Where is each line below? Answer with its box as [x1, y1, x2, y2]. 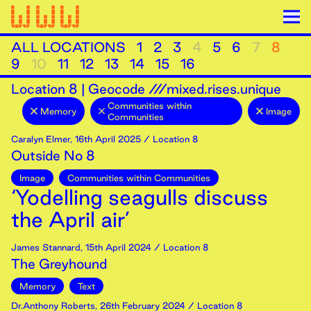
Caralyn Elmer [11, 134, 70, 144]
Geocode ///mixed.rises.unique [88, 81, 281, 96]
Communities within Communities [67, 173, 210, 183]
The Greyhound [11, 256, 107, 271]
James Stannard [11, 242, 81, 252]
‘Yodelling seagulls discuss [11, 185, 268, 209]
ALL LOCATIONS [11, 40, 126, 55]
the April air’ [11, 208, 130, 231]
